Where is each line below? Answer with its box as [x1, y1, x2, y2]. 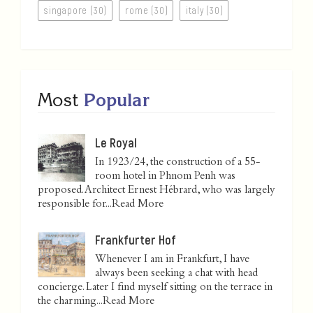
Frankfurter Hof [95, 232, 176, 248]
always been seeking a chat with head [95, 268, 258, 280]
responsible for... [38, 199, 112, 211]
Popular [84, 89, 150, 111]
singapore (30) [44, 4, 108, 17]
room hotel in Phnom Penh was [95, 171, 235, 183]
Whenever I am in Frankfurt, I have [95, 254, 249, 266]
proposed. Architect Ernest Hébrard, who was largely [38, 185, 275, 197]
